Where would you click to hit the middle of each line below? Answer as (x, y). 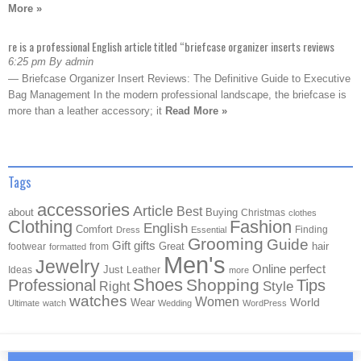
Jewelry (68, 267)
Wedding (175, 303)
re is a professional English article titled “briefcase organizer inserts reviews (171, 46)
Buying (222, 212)
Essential (209, 230)
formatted (68, 247)
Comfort (94, 229)
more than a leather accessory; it (87, 111)
